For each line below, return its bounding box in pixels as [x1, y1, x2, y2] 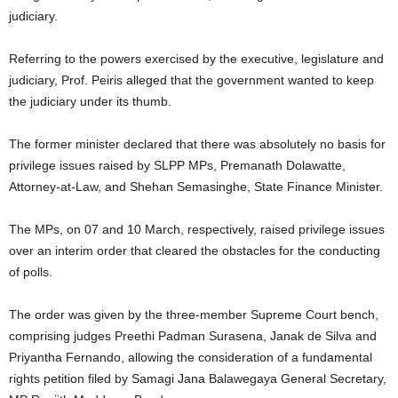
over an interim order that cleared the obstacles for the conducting [9, 243, 380, 259]
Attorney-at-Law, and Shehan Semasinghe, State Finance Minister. [9, 179, 383, 195]
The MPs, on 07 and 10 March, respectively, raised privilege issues [9, 222, 385, 237]
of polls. [9, 265, 52, 280]
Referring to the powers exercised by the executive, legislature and [9, 52, 384, 67]
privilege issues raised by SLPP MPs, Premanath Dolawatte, [9, 158, 346, 173]
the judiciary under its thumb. [9, 94, 171, 109]
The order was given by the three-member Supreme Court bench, [9, 307, 378, 322]
